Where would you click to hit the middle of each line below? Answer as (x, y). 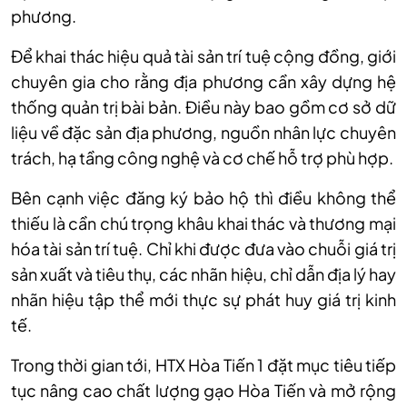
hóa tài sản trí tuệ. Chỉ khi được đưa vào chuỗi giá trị (203, 249)
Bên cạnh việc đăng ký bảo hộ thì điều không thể (203, 198)
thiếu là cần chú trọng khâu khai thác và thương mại (203, 223)
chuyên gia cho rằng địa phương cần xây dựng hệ (203, 82)
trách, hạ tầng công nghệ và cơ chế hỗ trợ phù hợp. (202, 158)
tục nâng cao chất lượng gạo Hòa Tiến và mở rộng (203, 391)
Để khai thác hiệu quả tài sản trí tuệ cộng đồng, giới (203, 56)
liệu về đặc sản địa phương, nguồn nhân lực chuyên (203, 133)
